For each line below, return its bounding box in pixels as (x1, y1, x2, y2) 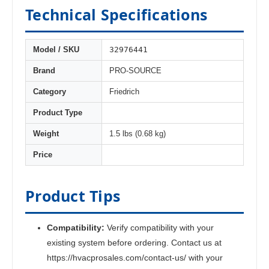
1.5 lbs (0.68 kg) (109, 130, 166, 139)
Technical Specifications (25, 4, 207, 25)
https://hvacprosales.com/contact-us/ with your (47, 253, 223, 263)
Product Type (33, 109, 82, 118)
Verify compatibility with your (104, 223, 214, 233)
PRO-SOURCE (109, 67, 162, 76)
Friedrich (109, 88, 139, 97)
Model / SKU (33, 46, 79, 55)
